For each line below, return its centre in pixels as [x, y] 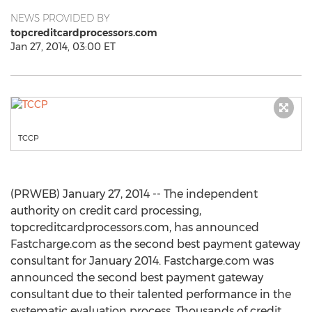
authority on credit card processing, [106, 211]
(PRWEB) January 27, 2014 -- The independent [134, 194]
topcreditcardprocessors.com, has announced [135, 227]
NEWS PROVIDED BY [60, 18]
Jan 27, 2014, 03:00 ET [63, 47]
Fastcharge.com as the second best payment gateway [155, 244]
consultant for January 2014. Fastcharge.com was [142, 261]
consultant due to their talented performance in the [151, 294]
